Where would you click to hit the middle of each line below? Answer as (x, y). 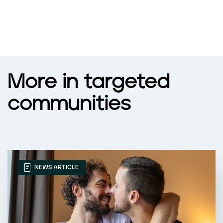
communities (69, 104)
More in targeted (89, 82)
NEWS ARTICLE (56, 167)
